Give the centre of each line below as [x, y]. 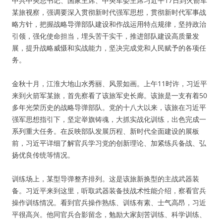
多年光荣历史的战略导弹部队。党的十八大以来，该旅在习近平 [109, 107]
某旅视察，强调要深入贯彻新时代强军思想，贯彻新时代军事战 [109, 12]
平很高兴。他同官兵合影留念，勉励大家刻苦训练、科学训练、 [109, 214]
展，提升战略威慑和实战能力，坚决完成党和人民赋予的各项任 [109, 48]
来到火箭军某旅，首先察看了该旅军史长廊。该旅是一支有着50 [110, 95]
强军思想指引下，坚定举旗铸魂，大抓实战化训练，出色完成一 [109, 119]
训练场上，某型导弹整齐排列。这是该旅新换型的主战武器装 [106, 179]
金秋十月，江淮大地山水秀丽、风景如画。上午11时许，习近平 [110, 83]
